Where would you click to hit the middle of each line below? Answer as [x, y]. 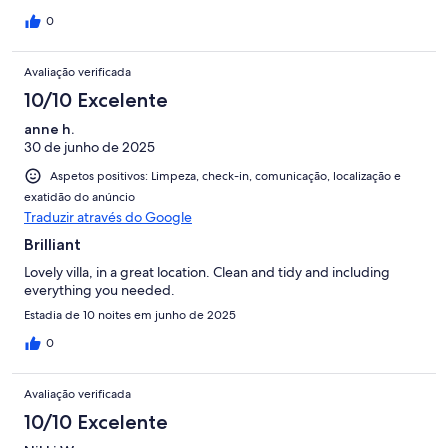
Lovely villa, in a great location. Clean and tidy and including [207, 271]
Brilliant [52, 244]
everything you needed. [99, 289]
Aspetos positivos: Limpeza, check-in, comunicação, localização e [225, 175]
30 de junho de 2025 [89, 146]
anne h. [49, 128]
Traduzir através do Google [108, 216]
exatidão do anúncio [79, 196]
